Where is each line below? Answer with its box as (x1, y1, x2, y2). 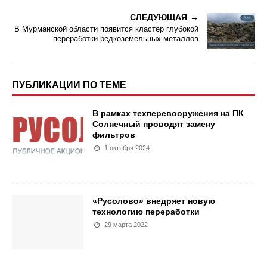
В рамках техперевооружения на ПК (92, 108, 244, 118)
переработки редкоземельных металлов (53, 34, 198, 43)
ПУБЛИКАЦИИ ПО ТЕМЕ (12, 80, 126, 90)
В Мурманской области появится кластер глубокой (14, 24, 198, 33)
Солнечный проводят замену (92, 119, 215, 129)
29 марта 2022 (104, 221, 148, 228)
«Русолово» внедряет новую (92, 196, 215, 206)
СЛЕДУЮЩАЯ (130, 13, 187, 22)
